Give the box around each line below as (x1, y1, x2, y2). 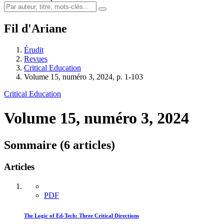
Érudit (24, 45, 43, 54)
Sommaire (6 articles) (4, 138, 115, 151)
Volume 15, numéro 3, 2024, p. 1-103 (24, 72, 143, 81)
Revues (24, 54, 47, 63)
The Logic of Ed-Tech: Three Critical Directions (24, 212, 139, 219)
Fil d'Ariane (4, 21, 67, 35)
